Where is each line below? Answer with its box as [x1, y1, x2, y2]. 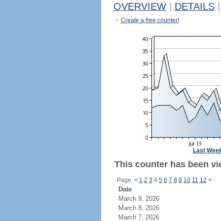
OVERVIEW [113, 1, 166, 12]
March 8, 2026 [118, 204, 159, 212]
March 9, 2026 [118, 195, 159, 202]
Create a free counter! [120, 17, 179, 24]
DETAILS [174, 1, 215, 12]
